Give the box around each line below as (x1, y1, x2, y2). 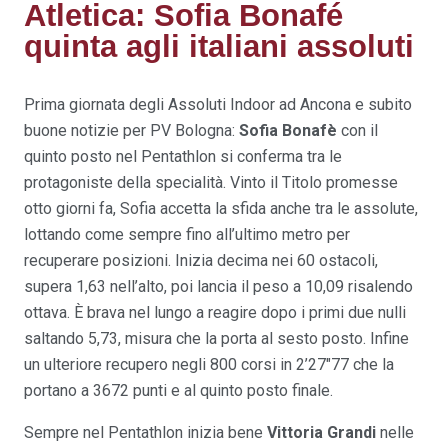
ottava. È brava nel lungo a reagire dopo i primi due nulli (24, 303, 406, 323)
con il (337, 121, 378, 141)
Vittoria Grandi (267, 423, 376, 443)
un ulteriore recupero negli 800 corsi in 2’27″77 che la (24, 355, 394, 375)
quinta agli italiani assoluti (24, 29, 414, 64)
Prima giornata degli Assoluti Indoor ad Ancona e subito (24, 95, 412, 115)
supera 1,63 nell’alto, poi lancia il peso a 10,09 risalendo (24, 277, 413, 297)
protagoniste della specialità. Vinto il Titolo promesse (24, 173, 398, 193)
